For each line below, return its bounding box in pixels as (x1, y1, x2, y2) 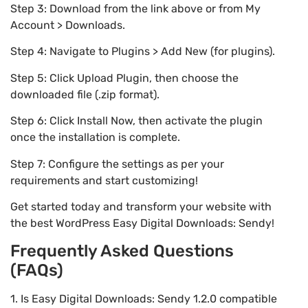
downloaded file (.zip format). (10, 87, 159, 101)
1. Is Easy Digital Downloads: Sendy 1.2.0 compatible (10, 292, 277, 306)
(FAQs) (10, 261, 63, 280)
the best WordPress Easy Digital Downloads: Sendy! (10, 217, 274, 230)
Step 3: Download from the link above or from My (10, 2, 261, 16)
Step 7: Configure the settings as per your (10, 157, 224, 170)
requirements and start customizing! (10, 173, 198, 187)
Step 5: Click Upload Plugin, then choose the (10, 71, 239, 85)
